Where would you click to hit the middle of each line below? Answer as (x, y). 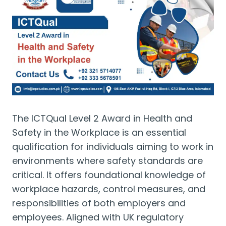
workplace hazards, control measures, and (109, 189)
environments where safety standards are (107, 161)
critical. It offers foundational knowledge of (109, 175)
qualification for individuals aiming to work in (113, 147)
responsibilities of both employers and (99, 203)
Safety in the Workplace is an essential (99, 132)
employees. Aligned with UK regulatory (98, 217)
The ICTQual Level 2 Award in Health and (102, 118)
